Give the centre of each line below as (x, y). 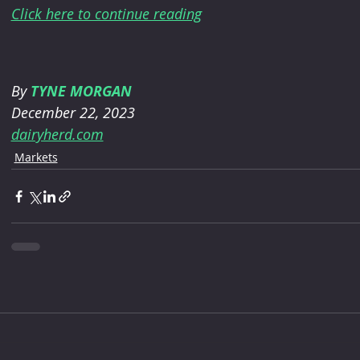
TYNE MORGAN (81, 92)
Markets (36, 157)
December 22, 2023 (73, 113)
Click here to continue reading (106, 14)
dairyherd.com (57, 135)
